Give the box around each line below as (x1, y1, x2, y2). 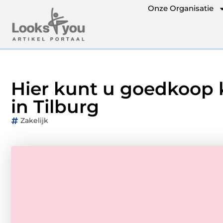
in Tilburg (11, 96, 99, 117)
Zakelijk (20, 116, 48, 125)
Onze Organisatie (148, 3, 214, 13)
